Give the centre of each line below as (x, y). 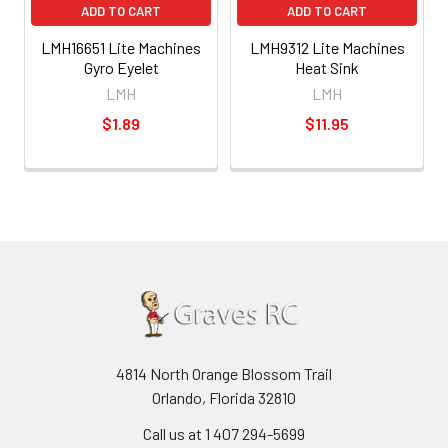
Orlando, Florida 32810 (224, 397)
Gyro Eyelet (121, 67)
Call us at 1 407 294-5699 (224, 433)
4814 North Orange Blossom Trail (224, 373)
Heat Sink (327, 67)
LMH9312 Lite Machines (327, 47)
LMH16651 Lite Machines (121, 47)
